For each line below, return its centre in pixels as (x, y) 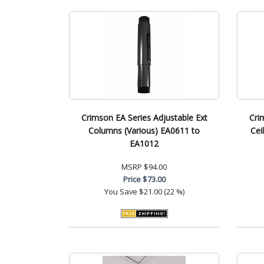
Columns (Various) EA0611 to (144, 130)
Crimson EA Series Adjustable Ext (144, 117)
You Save (121, 191)
